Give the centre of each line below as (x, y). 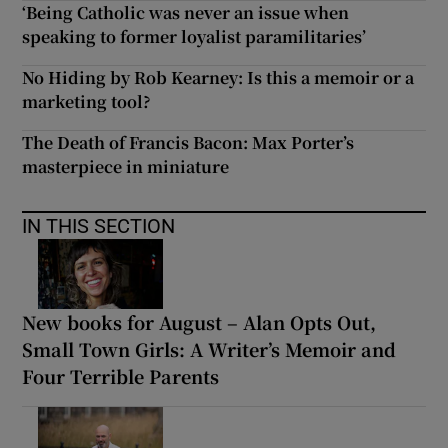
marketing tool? (87, 101)
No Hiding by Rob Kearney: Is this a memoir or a (218, 77)
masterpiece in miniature (126, 166)
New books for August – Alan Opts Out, (199, 321)
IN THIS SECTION (99, 225)
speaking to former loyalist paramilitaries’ (194, 36)
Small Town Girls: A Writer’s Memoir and (209, 348)
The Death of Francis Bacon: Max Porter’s (188, 142)
